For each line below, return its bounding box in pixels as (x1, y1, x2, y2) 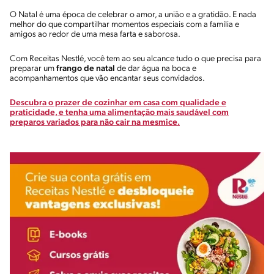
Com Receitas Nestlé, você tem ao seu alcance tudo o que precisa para (10, 54, 261, 64)
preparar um (10, 64, 56, 73)
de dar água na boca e (115, 64, 196, 73)
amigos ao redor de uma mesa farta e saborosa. (10, 29, 183, 39)
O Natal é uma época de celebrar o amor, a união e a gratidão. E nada (10, 10, 256, 20)
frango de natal (56, 64, 115, 73)
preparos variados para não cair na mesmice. (10, 117, 180, 127)
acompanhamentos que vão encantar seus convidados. (10, 73, 208, 83)
